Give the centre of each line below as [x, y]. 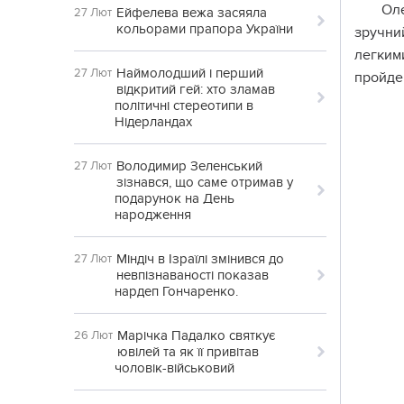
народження [153, 215]
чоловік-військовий [174, 368]
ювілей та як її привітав [188, 352]
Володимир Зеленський [189, 166]
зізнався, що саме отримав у [205, 182]
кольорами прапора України [205, 29]
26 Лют [93, 335]
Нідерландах [153, 122]
